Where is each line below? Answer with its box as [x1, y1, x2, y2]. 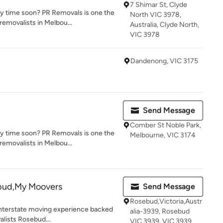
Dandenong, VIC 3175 [130, 57, 198, 65]
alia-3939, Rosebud [130, 207, 190, 216]
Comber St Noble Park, [130, 121, 201, 129]
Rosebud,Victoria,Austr [130, 197, 202, 206]
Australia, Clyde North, [130, 20, 199, 29]
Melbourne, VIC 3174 [130, 131, 196, 139]
